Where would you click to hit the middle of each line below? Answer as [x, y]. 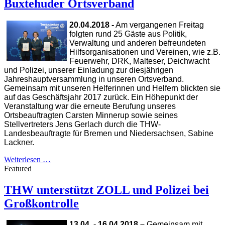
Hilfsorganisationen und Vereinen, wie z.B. [145, 52]
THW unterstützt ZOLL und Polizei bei [106, 190]
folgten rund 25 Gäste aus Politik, [128, 34]
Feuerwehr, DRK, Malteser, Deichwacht [139, 61]
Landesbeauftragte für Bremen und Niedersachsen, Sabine [109, 133]
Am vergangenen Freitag [159, 25]
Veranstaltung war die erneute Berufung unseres [90, 106]
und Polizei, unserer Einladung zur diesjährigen [89, 70]
